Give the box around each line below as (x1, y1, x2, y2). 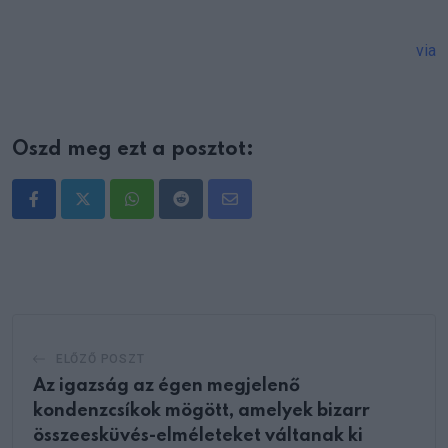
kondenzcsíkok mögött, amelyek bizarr (33, 401, 370, 420)
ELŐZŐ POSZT (55, 351, 145, 366)
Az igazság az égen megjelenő (33, 376, 300, 395)
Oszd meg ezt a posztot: (12, 139, 254, 160)
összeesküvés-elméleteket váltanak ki (33, 426, 363, 445)
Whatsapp (130, 201, 201, 221)
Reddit (179, 201, 226, 221)
